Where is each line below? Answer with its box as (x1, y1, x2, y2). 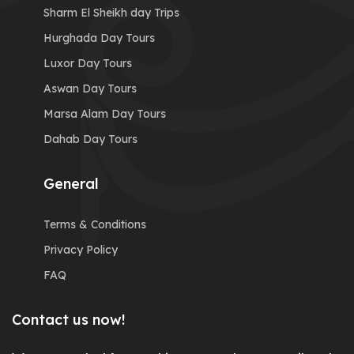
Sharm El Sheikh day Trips (43, 6, 179, 21)
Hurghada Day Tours (43, 31, 155, 46)
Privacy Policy (43, 243, 118, 258)
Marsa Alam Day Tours (43, 107, 166, 122)
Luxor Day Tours (43, 56, 132, 71)
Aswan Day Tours (43, 81, 137, 96)
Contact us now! (12, 311, 126, 330)
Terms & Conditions (43, 217, 146, 232)
